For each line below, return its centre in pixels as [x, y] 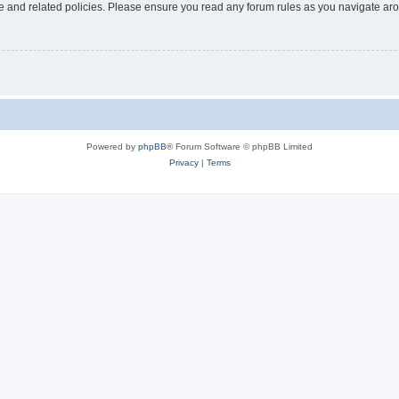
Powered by [112, 146]
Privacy [183, 162]
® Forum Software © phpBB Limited [240, 146]
